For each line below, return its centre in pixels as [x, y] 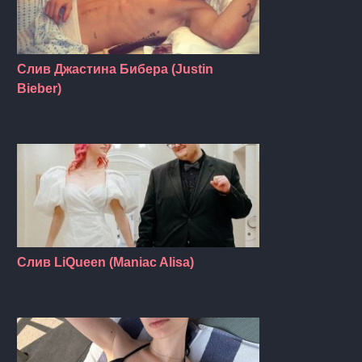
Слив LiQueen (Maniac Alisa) [105, 262]
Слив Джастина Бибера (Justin [115, 69]
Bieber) [39, 89]
